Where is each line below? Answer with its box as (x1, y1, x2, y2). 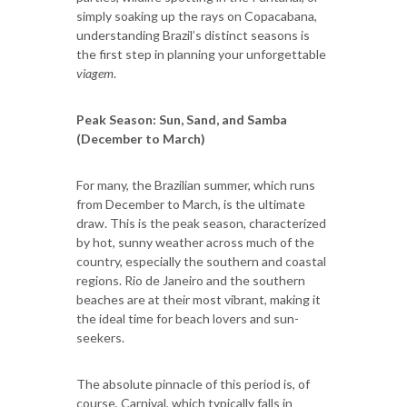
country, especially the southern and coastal (76, 253, 326, 269)
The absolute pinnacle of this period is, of (76, 375, 310, 392)
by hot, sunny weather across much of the (76, 233, 314, 250)
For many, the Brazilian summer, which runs (76, 176, 315, 193)
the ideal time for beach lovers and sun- (76, 310, 299, 326)
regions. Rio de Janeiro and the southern (76, 272, 305, 288)
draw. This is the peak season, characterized (76, 214, 326, 231)
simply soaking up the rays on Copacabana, (76, 7, 317, 24)
